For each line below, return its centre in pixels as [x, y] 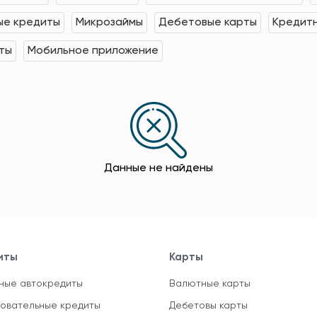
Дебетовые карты [208, 23]
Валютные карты [210, 284]
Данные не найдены [158, 169]
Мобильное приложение [93, 51]
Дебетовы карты [208, 306]
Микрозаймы [109, 23]
